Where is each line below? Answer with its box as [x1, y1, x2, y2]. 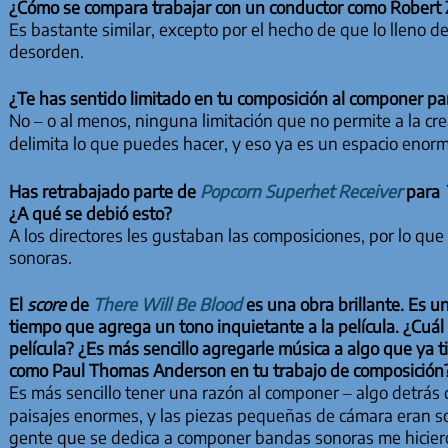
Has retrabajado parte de [8, 179, 200, 202]
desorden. [8, 39, 84, 62]
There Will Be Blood [92, 293, 242, 316]
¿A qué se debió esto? [8, 201, 172, 224]
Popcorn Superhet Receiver [199, 179, 402, 202]
